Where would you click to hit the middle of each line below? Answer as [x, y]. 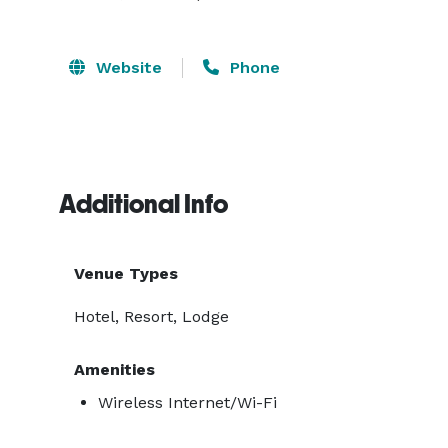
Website [126, 67]
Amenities [114, 369]
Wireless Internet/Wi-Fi [187, 402]
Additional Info [143, 204]
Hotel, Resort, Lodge [151, 316]
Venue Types [126, 273]
